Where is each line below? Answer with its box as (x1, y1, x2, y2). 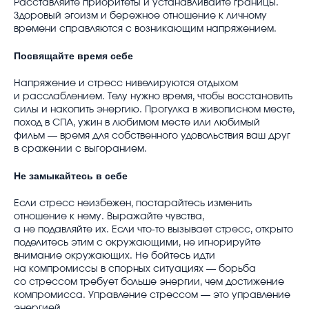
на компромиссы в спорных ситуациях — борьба (14, 263, 256, 274)
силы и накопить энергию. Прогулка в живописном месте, (14, 104, 295, 114)
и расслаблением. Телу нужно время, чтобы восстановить (14, 91, 292, 101)
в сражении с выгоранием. (14, 143, 147, 154)
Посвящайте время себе (14, 50, 133, 61)
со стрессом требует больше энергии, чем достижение (14, 277, 284, 287)
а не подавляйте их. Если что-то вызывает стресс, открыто (14, 224, 293, 235)
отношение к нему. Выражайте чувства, (14, 211, 204, 221)
